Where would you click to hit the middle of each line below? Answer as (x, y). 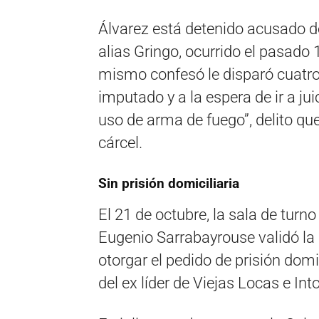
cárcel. (120, 143)
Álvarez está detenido (171, 29)
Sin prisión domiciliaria (169, 183)
